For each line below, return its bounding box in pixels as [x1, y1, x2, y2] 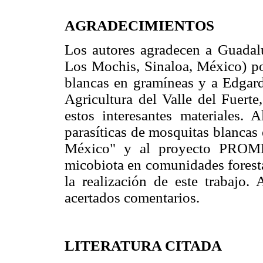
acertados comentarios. [65, 189, 200, 205]
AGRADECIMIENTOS [65, 17, 214, 33]
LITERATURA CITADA [65, 238, 222, 254]
